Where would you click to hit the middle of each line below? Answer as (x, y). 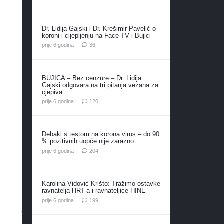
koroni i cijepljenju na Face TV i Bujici (96, 35)
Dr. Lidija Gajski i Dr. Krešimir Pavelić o (99, 28)
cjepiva (52, 92)
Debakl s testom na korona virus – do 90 (100, 134)
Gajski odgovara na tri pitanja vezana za (100, 85)
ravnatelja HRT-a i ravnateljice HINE (94, 191)
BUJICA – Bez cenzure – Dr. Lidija (91, 78)
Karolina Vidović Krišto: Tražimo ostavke (101, 184)
